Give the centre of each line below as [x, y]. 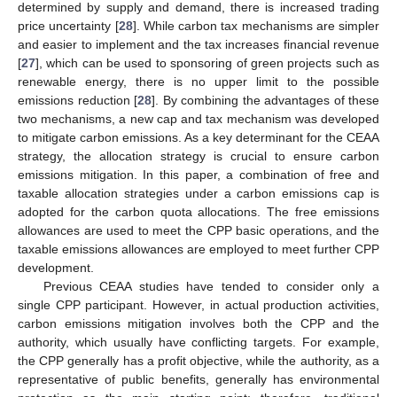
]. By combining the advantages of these [265, 100]
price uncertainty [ [68, 25]
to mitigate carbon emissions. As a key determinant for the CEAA [198, 137]
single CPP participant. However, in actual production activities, [198, 304]
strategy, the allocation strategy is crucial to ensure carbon [198, 156]
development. [56, 267]
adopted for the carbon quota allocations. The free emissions [198, 211]
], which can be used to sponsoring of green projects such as [207, 62]
